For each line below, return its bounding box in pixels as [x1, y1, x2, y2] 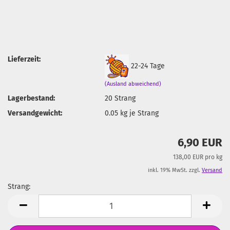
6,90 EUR [178, 136, 222, 149]
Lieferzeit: [8, 54, 41, 64]
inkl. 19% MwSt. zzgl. [148, 167, 202, 174]
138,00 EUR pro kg [173, 154, 222, 161]
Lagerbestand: [8, 93, 55, 103]
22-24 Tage [131, 61, 165, 70]
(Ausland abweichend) [105, 80, 162, 87]
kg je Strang [118, 108, 159, 118]
